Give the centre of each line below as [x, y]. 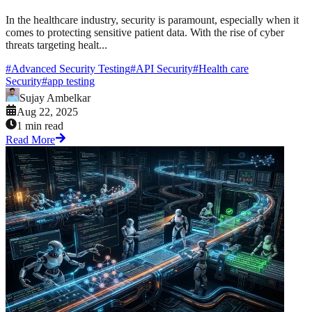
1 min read [40, 125]
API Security [164, 68]
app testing [71, 81]
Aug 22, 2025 [47, 111]
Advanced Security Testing [71, 68]
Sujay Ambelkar [55, 97]
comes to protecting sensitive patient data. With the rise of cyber [145, 32]
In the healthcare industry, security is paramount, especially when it [152, 19]
